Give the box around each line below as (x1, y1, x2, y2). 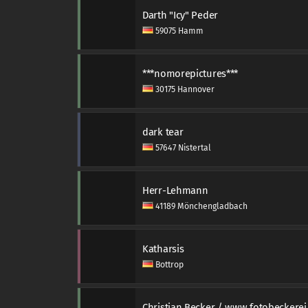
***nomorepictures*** (142, 67, 239, 80)
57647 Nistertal (153, 143, 211, 153)
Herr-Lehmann (142, 184, 208, 197)
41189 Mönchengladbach (153, 201, 247, 211)
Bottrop (153, 260, 184, 269)
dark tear (142, 126, 184, 138)
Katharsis (142, 243, 184, 255)
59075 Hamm (153, 26, 203, 36)
